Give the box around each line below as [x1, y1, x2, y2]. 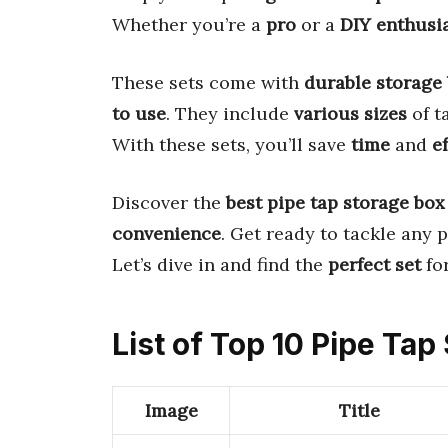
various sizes [294, 101, 407, 125]
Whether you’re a [112, 12, 266, 36]
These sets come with [112, 70, 304, 94]
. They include [166, 101, 294, 125]
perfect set [328, 252, 421, 276]
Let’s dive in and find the [112, 252, 328, 276]
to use [112, 101, 166, 125]
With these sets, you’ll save [112, 132, 351, 156]
